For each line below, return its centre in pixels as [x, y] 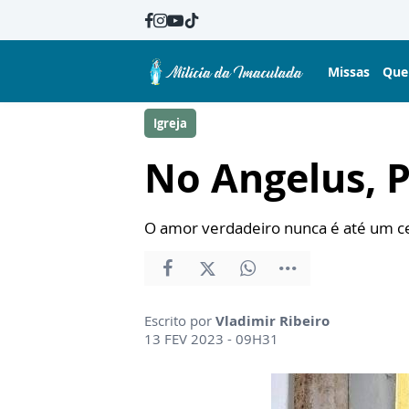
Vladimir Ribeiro [273, 320]
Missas [349, 71]
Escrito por [180, 320]
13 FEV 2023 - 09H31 [211, 339]
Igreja [170, 123]
